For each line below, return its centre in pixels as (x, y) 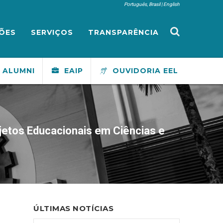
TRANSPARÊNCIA (123, 32)
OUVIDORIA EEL (144, 71)
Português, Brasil (142, 4)
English (171, 4)
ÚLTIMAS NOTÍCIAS (73, 208)
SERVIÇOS (52, 32)
